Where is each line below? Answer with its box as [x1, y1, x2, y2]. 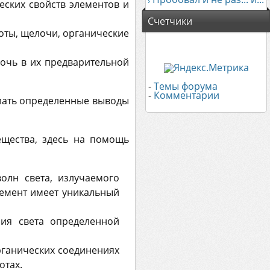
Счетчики [148, 14, 192, 28]
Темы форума [154, 80, 218, 93]
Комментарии [154, 89, 219, 102]
